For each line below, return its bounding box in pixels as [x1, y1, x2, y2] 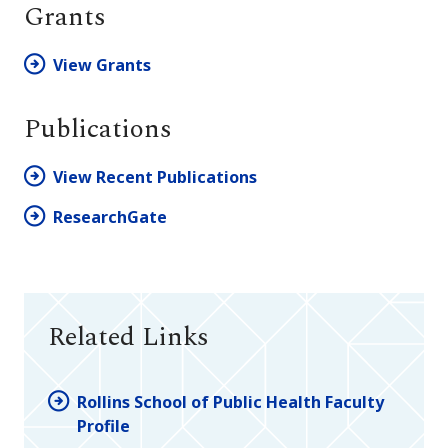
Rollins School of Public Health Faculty [77, 390, 384, 413]
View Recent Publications [53, 166, 257, 189]
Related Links [48, 317, 209, 358]
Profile [77, 414, 130, 437]
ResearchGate [53, 206, 167, 229]
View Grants [53, 54, 151, 77]
